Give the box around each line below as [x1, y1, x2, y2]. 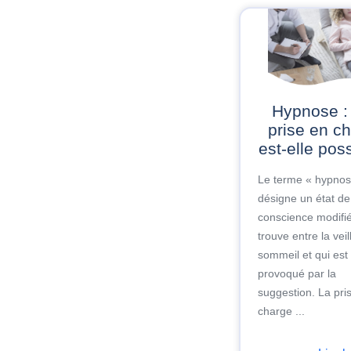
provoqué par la [258, 267, 337, 280]
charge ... [258, 305, 306, 318]
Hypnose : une [272, 101, 284, 120]
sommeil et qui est [258, 248, 349, 262]
